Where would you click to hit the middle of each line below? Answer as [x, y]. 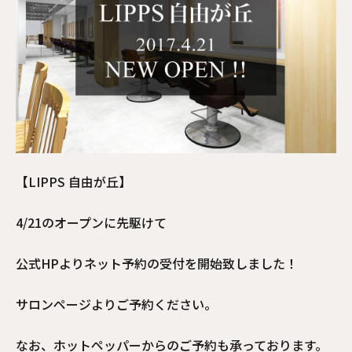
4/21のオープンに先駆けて [91, 222]
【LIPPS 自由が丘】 [73, 181]
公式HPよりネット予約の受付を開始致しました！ [157, 263]
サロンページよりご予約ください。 [116, 304]
